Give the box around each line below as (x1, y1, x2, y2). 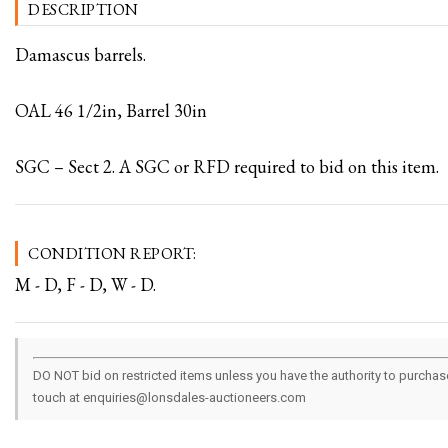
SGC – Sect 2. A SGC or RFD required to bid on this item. (15, 155, 439, 178)
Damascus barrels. (15, 43, 146, 66)
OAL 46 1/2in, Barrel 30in (15, 99, 207, 122)
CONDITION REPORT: (28, 243, 197, 264)
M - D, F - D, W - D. (15, 273, 156, 296)
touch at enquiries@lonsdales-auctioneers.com (33, 390, 306, 405)
